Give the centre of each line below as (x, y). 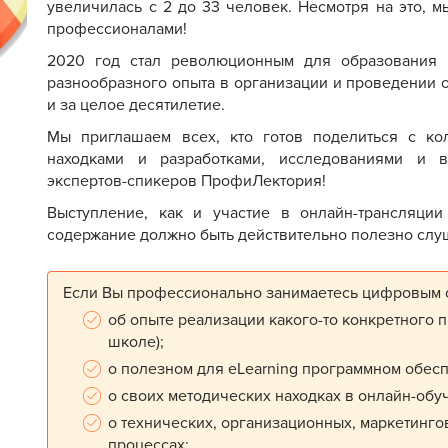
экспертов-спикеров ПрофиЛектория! (187, 181)
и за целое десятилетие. (136, 105)
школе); (136, 342)
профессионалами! (117, 29)
